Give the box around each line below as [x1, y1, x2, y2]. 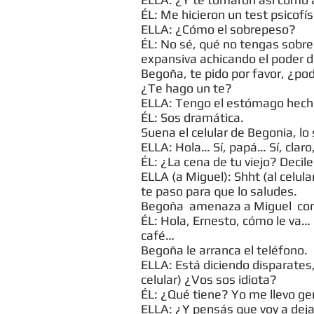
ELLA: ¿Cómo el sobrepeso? [141, 22, 296, 36]
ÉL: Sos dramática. [141, 110, 244, 125]
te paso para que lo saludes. [141, 184, 297, 198]
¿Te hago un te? [141, 81, 232, 95]
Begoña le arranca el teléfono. [141, 243, 308, 257]
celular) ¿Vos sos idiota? [141, 272, 277, 287]
